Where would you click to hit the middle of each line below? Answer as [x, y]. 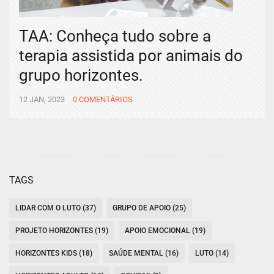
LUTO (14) [212, 254]
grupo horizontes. [81, 76]
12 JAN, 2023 [42, 100]
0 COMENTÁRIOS [103, 100]
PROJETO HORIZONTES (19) [62, 231]
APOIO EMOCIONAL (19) [165, 231]
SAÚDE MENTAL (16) [144, 254]
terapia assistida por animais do [131, 56]
